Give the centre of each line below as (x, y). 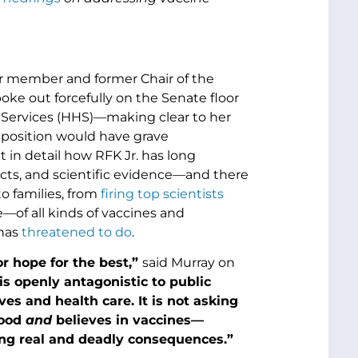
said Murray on (188, 263)
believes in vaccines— (127, 320)
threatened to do (76, 232)
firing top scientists (162, 193)
